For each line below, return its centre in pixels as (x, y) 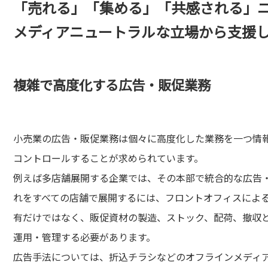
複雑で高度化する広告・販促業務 (112, 84)
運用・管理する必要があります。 (84, 237)
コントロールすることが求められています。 (108, 158)
